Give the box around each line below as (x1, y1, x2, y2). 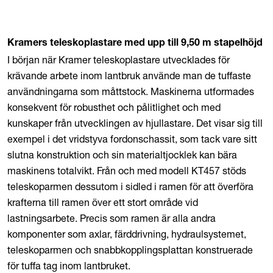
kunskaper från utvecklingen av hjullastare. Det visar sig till (7, 117, 263, 129)
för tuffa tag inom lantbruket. (7, 260, 130, 272)
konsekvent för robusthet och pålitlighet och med (7, 101, 221, 113)
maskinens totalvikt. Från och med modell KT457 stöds (7, 165, 246, 177)
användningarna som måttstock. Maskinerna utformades (7, 85, 254, 97)
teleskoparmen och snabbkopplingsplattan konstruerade (7, 244, 253, 256)
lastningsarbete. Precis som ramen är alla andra (7, 212, 216, 224)
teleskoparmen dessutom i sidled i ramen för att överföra (7, 180, 253, 193)
